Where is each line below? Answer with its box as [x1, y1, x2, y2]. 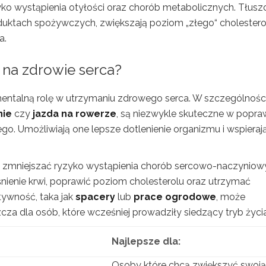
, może [216, 191, 245, 202]
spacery [75, 191, 115, 202]
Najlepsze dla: [112, 235, 180, 247]
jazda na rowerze [33, 107, 116, 119]
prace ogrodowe [134, 191, 216, 202]
